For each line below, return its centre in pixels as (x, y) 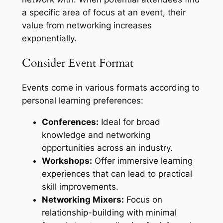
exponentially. (49, 38)
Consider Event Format (77, 63)
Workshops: (67, 161)
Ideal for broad (129, 122)
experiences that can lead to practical (117, 174)
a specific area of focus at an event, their (104, 12)
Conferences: (70, 122)
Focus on (143, 200)
